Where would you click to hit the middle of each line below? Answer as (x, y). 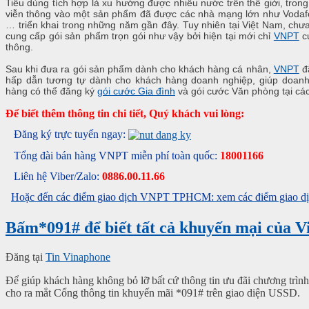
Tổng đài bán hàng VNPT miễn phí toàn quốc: (116, 156)
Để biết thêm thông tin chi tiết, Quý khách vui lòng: (125, 114)
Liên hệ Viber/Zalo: (58, 177)
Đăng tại (24, 257)
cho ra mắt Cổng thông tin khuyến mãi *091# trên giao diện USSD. (153, 292)
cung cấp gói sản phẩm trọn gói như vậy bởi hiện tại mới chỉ (140, 36)
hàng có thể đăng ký (51, 91)
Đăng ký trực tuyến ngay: (71, 134)
